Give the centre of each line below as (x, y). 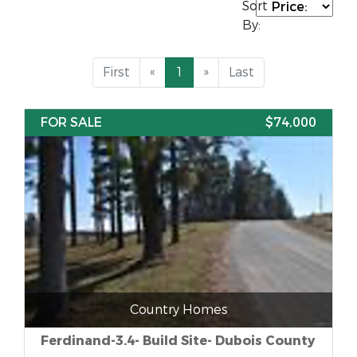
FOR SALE (71, 122)
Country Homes (178, 310)
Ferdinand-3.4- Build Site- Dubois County (178, 341)
